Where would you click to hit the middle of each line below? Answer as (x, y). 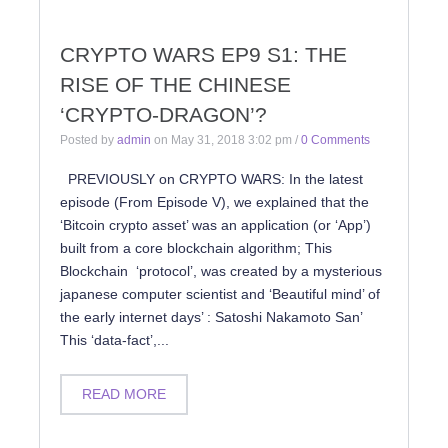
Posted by (88, 140)
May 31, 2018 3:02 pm (231, 140)
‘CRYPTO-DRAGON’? (163, 114)
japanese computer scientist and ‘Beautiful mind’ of (220, 294)
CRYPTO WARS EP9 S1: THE (203, 54)
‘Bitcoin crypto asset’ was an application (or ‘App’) (215, 225)
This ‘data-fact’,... (114, 340)
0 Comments (335, 140)
